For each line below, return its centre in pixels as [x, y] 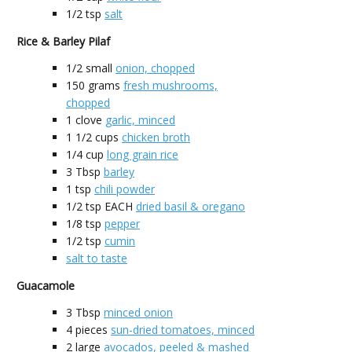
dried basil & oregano [191, 206]
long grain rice [143, 154]
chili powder [125, 189]
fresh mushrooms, [170, 85]
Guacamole [46, 285]
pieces [92, 329]
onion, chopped [155, 68]
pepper [122, 223]
